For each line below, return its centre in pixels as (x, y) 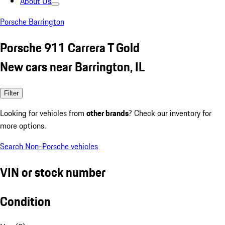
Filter (11, 93)
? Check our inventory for (170, 113)
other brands (107, 113)
